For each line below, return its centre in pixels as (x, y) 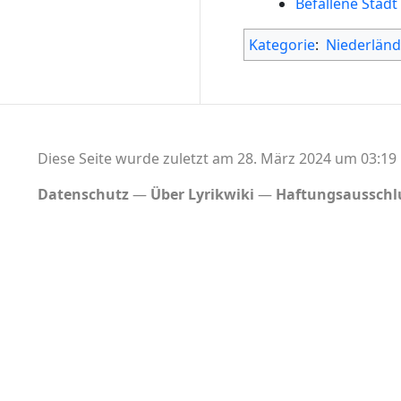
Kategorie (282, 44)
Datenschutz (83, 194)
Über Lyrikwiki (202, 194)
